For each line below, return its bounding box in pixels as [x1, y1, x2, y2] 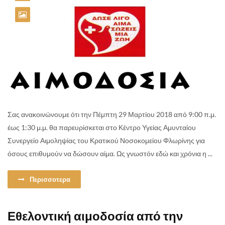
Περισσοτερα [30, 175, 70, 183]
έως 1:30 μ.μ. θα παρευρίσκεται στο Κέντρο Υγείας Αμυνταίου [8, 123, 196, 132]
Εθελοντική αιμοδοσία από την [8, 208, 183, 223]
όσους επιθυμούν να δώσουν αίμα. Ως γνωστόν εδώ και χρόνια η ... [8, 149, 212, 158]
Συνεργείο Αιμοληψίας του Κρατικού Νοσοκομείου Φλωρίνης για [8, 136, 205, 145]
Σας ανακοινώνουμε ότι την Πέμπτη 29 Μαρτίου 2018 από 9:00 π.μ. [8, 109, 216, 119]
